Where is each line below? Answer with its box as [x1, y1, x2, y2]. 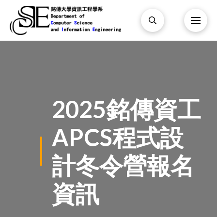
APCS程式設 [51, 123, 184, 151]
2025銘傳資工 [51, 95, 201, 123]
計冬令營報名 [51, 151, 194, 179]
